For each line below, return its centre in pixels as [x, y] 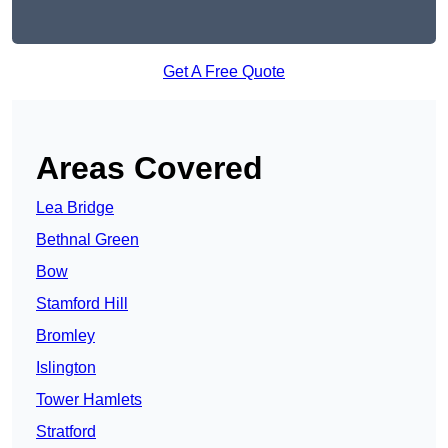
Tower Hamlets [89, 400]
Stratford [66, 432]
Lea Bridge [75, 208]
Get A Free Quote [224, 72]
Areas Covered [149, 168]
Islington [66, 368]
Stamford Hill [82, 304]
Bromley [65, 336]
